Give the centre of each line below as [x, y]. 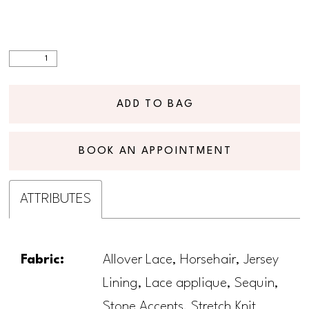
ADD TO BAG [155, 104]
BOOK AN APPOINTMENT [155, 151]
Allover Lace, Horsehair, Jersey [191, 260]
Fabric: [43, 260]
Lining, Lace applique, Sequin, [191, 284]
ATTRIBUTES [56, 200]
